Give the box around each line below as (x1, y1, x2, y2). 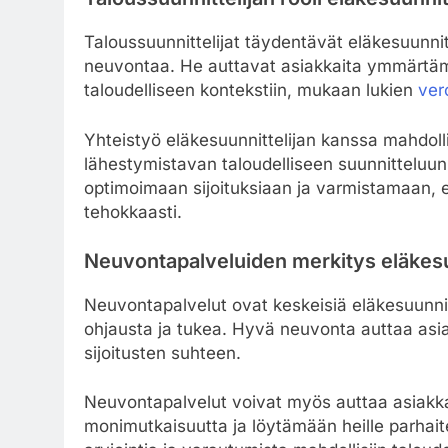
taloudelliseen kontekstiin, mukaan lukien (84, 80, 418, 101)
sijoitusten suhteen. (84, 342, 241, 363)
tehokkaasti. (84, 201, 182, 222)
